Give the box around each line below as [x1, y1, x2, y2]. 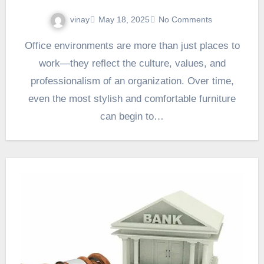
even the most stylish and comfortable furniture [28, 93, 236, 104]
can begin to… [100, 110, 164, 122]
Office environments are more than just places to [24, 39, 32, 51]
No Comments [158, 15, 212, 25]
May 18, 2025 [98, 15, 150, 25]
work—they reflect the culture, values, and [38, 57, 226, 69]
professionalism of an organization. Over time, [30, 75, 234, 87]
